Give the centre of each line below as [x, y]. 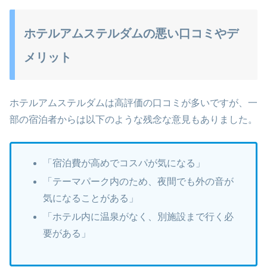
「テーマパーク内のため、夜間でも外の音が [139, 181]
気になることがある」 [91, 198]
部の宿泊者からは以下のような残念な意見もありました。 [133, 120]
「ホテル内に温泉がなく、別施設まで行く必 [139, 217]
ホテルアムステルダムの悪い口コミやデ [131, 33]
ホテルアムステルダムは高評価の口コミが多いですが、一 [133, 103]
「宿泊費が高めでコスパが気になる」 [124, 163]
